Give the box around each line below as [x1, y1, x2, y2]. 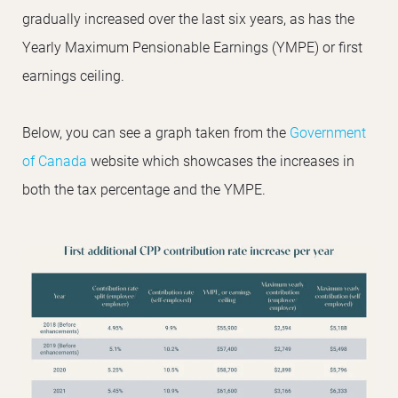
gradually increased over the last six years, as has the [22, 8, 354, 28]
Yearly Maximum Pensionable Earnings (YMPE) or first [22, 36, 362, 56]
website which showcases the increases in [87, 150, 354, 170]
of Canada [22, 150, 87, 170]
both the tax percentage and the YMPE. [22, 179, 266, 198]
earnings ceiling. [22, 65, 124, 84]
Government [290, 122, 366, 141]
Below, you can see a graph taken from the [22, 122, 290, 141]
